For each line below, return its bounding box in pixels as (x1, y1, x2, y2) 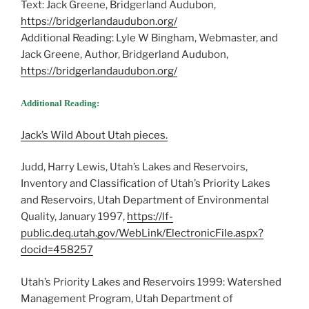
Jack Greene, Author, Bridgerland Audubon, (21, 48, 228, 61)
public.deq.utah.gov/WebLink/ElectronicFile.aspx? (21, 227, 263, 240)
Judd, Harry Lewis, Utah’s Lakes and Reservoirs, (21, 161, 248, 174)
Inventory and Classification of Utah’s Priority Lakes (21, 177, 270, 190)
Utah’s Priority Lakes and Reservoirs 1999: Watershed (21, 275, 281, 288)
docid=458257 (21, 243, 93, 257)
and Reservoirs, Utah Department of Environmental (21, 194, 269, 207)
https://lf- (127, 210, 173, 223)
